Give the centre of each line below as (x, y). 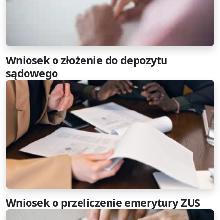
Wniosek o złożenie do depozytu (87, 60)
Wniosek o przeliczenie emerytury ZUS (103, 202)
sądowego (32, 73)
